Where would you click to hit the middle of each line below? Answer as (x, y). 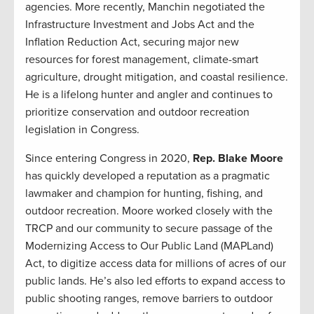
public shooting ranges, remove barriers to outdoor (149, 299)
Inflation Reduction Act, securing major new (132, 42)
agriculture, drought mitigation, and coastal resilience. (157, 77)
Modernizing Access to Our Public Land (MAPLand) (149, 246)
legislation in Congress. (82, 130)
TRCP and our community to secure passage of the (149, 229)
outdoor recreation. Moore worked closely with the (149, 211)
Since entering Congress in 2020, (109, 159)
